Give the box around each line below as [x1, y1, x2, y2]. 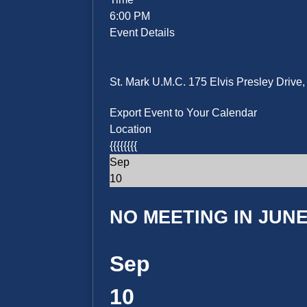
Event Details [110, 27, 175, 39]
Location [110, 123, 152, 136]
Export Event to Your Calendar [110, 107, 258, 119]
